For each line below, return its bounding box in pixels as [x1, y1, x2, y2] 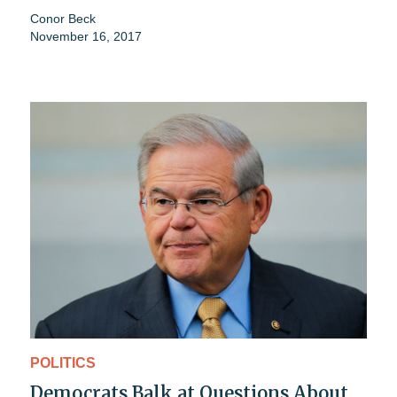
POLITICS [30, 354, 96, 370]
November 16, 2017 [30, 29, 142, 44]
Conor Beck [30, 12, 96, 27]
